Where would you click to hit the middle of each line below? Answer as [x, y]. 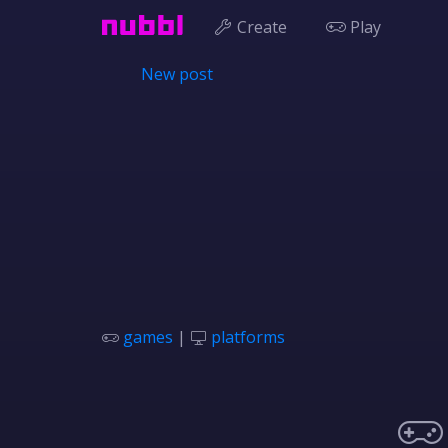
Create [262, 27]
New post [177, 74]
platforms [248, 337]
